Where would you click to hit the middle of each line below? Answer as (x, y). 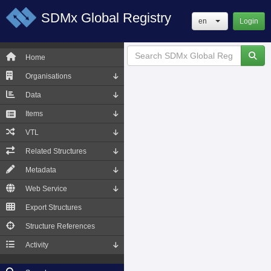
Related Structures (56, 151)
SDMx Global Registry (106, 18)
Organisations (48, 76)
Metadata (41, 170)
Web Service (46, 189)
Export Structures (54, 207)
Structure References (60, 226)
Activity (37, 245)
